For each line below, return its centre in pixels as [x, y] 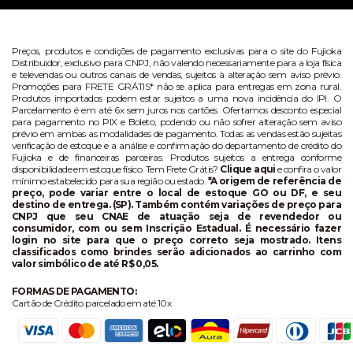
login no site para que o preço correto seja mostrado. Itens [176, 240]
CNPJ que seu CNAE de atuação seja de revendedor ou [176, 216]
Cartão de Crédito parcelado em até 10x [92, 303]
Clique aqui [248, 169]
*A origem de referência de [274, 181]
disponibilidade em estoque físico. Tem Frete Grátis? [116, 169]
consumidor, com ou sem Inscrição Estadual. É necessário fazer [176, 228]
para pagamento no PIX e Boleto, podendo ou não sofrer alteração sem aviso [176, 122]
